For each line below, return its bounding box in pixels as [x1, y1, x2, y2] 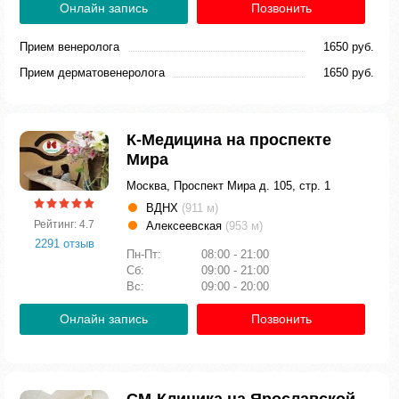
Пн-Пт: [126, 248, 165, 261]
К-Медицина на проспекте [126, 131, 331, 149]
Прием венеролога [20, 40, 119, 53]
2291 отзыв [34, 236, 94, 250]
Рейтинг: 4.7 [34, 217, 94, 231]
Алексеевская [146, 219, 225, 232]
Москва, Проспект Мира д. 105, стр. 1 [126, 179, 330, 192]
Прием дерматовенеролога [20, 66, 165, 79]
